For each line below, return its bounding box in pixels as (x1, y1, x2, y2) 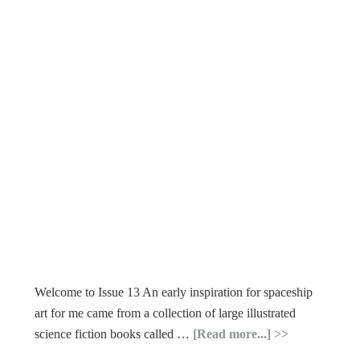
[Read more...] (193, 326, 272, 341)
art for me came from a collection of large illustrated (35, 305, 297, 320)
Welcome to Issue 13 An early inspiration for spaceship (35, 284, 313, 299)
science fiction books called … (35, 326, 194, 341)
